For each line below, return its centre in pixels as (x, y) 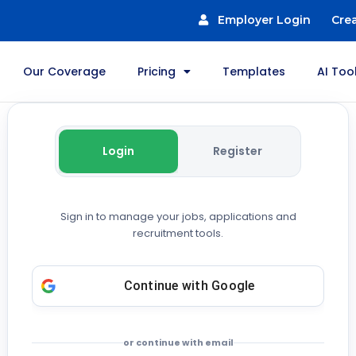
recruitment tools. (178, 233)
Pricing (157, 72)
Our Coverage (65, 72)
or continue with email (178, 342)
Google (233, 286)
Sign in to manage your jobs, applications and (178, 217)
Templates (254, 72)
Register (238, 151)
